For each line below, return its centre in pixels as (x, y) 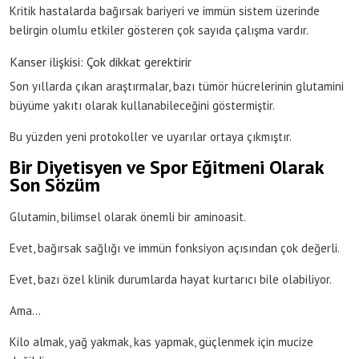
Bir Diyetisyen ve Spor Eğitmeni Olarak (167, 167)
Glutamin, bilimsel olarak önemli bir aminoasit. (128, 216)
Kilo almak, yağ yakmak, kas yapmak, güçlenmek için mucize (161, 341)
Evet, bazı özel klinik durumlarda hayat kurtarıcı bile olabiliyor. (171, 279)
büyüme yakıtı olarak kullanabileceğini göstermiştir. (142, 105)
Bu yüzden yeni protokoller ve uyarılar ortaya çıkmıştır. (151, 136)
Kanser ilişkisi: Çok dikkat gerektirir (101, 61)
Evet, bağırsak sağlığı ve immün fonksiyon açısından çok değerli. (175, 248)
